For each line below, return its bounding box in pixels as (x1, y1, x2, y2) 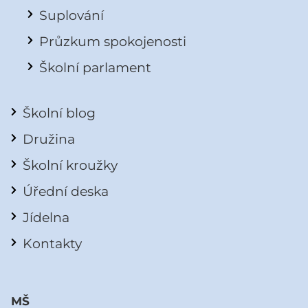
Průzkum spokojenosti (39, 32, 186, 49)
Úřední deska (23, 182, 109, 199)
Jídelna (23, 208, 69, 225)
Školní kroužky (23, 156, 118, 173)
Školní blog (23, 104, 96, 121)
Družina (23, 130, 75, 147)
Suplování (39, 6, 104, 23)
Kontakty (23, 234, 82, 252)
